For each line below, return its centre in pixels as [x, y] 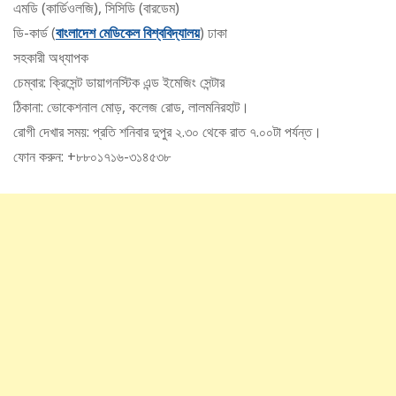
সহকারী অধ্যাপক [51, 58]
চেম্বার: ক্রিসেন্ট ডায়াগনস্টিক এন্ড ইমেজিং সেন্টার [119, 83]
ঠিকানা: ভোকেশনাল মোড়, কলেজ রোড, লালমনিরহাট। [131, 107]
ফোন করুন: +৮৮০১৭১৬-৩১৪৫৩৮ [92, 157]
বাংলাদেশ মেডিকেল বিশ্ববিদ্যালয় [128, 33]
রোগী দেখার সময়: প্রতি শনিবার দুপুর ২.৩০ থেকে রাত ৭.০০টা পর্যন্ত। [168, 132]
